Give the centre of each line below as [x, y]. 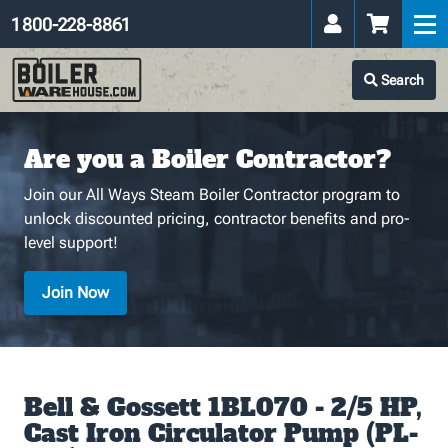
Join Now [75, 292]
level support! [71, 242]
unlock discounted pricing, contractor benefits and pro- [217, 218]
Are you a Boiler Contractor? [207, 159]
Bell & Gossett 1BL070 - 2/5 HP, [223, 407]
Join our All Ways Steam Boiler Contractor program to [212, 194]
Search [401, 80]
